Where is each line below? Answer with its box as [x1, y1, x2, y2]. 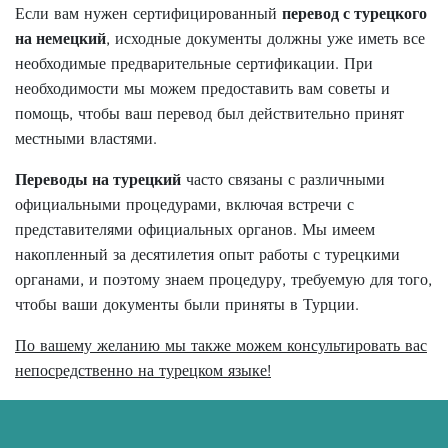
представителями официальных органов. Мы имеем [15, 222, 375, 238]
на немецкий [15, 31, 106, 47]
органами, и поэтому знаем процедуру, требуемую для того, [15, 272, 432, 288]
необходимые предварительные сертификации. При [15, 56, 373, 72]
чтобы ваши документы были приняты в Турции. [15, 297, 359, 313]
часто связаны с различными [181, 172, 385, 188]
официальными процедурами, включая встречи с [15, 197, 354, 213]
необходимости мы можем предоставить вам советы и [15, 81, 390, 97]
